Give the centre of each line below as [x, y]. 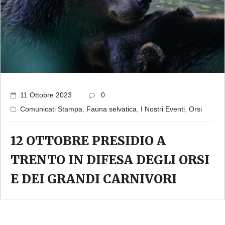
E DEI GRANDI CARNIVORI [94, 179]
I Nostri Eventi [163, 109]
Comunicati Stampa [51, 109]
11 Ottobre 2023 [46, 95]
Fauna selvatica [111, 109]
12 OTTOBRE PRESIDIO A [88, 141]
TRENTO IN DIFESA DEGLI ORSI [110, 160]
